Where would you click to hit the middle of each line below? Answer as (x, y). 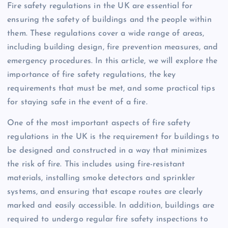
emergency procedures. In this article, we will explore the (112, 61)
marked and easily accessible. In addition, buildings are (111, 206)
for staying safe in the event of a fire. (77, 103)
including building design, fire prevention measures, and (112, 48)
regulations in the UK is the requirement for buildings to (113, 137)
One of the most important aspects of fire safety (99, 123)
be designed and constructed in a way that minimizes (107, 151)
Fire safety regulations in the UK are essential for (100, 6)
